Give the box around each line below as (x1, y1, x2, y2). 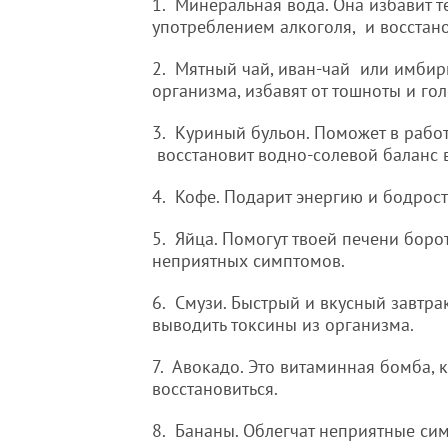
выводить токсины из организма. (152, 313, 414, 336)
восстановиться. (152, 377, 278, 400)
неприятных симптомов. (152, 249, 345, 272)
